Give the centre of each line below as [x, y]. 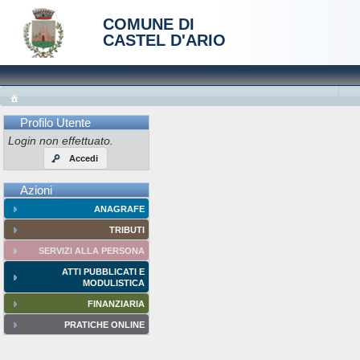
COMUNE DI [148, 24]
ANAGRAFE [119, 209]
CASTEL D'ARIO [164, 40]
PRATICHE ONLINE [104, 324]
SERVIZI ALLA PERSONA [91, 250]
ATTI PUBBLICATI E [103, 271]
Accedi [84, 158]
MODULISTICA [113, 282]
